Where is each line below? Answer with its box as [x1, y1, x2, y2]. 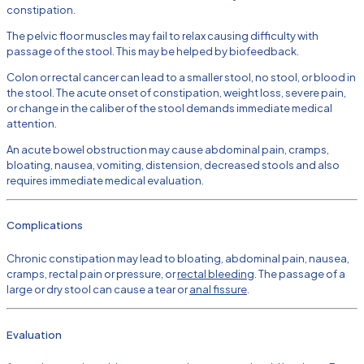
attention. [6, 116, 57, 130]
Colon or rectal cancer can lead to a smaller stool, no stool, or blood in [6, 70, 356, 84]
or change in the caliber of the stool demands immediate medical [6, 101, 332, 115]
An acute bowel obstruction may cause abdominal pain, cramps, [6, 142, 329, 156]
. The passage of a [254, 266, 345, 280]
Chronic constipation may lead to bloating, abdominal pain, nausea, [6, 251, 349, 265]
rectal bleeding [177, 266, 254, 280]
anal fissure [189, 282, 247, 296]
